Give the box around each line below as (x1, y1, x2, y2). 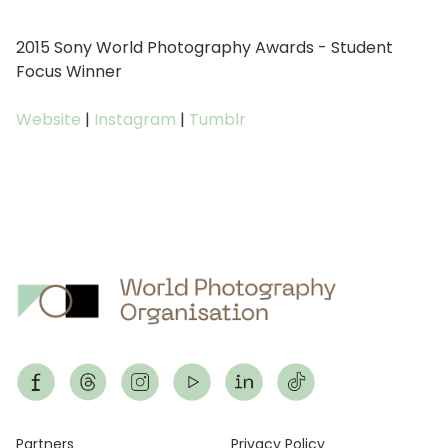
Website (16, 108, 81, 132)
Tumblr (189, 108, 246, 132)
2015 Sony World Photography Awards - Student (16, 36, 393, 60)
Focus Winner (16, 60, 122, 84)
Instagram (94, 108, 176, 132)
